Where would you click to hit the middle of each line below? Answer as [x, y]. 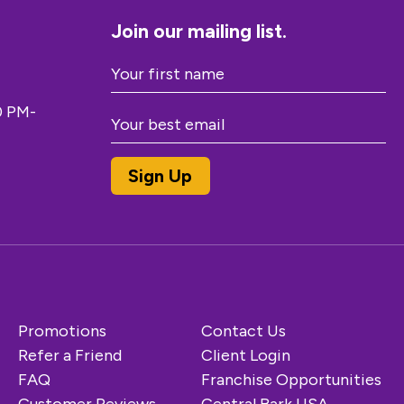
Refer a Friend [70, 355]
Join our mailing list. [198, 31]
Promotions [62, 331]
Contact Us [243, 331]
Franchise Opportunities [291, 380]
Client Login [246, 355]
